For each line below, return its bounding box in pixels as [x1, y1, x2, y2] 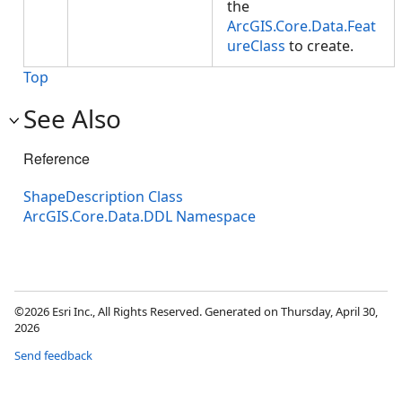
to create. [285, 36, 361, 56]
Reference [23, 148, 90, 169]
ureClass [227, 36, 285, 56]
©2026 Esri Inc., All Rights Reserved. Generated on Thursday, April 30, [14, 303, 378, 320]
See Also [23, 101, 121, 135]
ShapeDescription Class [23, 187, 183, 207]
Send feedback [14, 347, 92, 364]
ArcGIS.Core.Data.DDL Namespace [23, 206, 256, 227]
